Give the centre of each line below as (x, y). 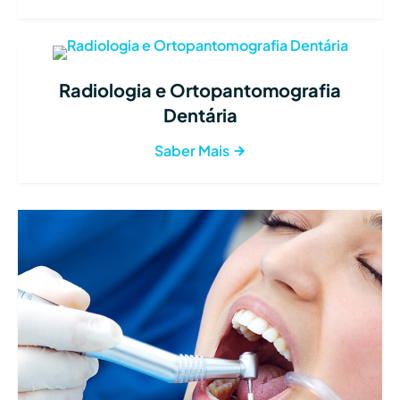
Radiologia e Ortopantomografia (200, 90)
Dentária (200, 115)
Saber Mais (193, 151)
